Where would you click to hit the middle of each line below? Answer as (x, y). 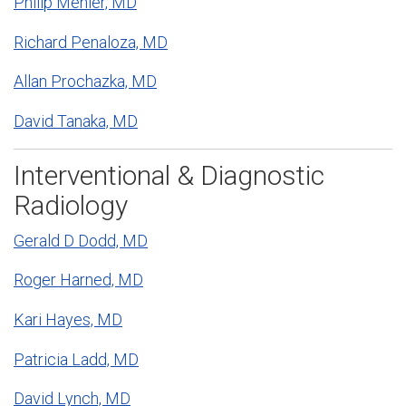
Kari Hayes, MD (68, 320)
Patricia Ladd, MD (76, 359)
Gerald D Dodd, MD (81, 240)
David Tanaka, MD (76, 121)
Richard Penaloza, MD (91, 42)
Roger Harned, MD (78, 280)
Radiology (71, 206)
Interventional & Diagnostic (169, 176)
